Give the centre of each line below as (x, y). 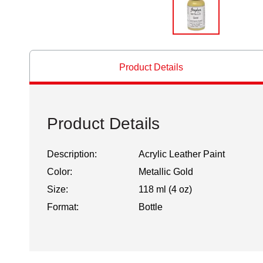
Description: (72, 154)
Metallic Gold (166, 172)
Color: (60, 172)
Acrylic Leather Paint (181, 154)
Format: (63, 207)
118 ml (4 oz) (165, 189)
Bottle (150, 207)
